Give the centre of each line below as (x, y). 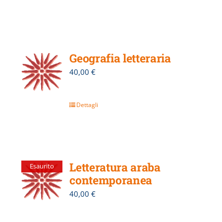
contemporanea (111, 180)
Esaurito (42, 166)
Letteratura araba (115, 167)
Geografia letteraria (120, 58)
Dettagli (87, 105)
